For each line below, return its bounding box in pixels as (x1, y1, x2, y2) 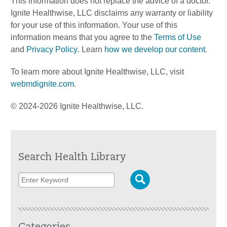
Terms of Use (154, 33, 201, 42)
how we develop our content (104, 45, 205, 54)
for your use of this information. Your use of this (11, 21, 177, 30)
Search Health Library (18, 153, 126, 163)
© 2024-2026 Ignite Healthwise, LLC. (11, 102, 143, 111)
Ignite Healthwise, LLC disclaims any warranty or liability (11, 9, 213, 18)
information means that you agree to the (11, 33, 154, 42)
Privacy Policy (26, 45, 78, 54)
